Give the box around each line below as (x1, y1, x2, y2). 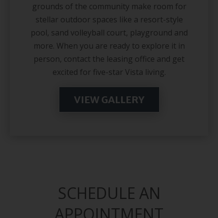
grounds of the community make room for (32, 1, 186, 12)
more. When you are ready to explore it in (33, 40, 185, 52)
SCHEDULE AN (57, 182, 161, 204)
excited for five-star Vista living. (52, 67, 166, 78)
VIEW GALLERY (73, 93, 145, 106)
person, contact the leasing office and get (34, 54, 184, 65)
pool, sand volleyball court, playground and (30, 27, 188, 38)
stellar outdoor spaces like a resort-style (35, 14, 183, 25)
